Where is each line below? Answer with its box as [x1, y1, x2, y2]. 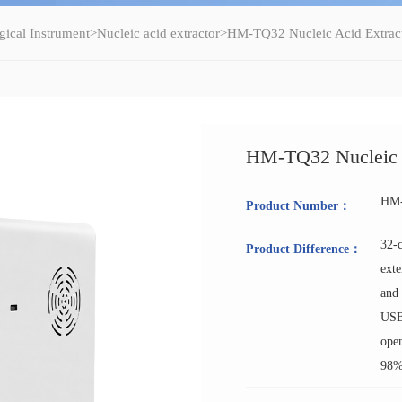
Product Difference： [246, 242, 362, 256]
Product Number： [246, 199, 351, 213]
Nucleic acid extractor [97, 26, 220, 40]
